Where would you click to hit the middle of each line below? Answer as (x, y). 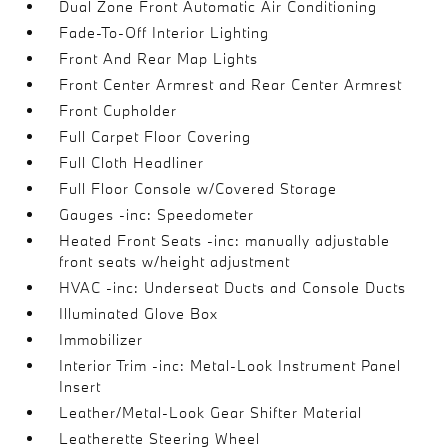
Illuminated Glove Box (139, 313)
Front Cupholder (118, 110)
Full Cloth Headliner (132, 162)
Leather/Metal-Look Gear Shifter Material (211, 412)
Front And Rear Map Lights (159, 58)
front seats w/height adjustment (175, 261)
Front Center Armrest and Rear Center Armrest (231, 84)
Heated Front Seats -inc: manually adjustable (225, 240)
